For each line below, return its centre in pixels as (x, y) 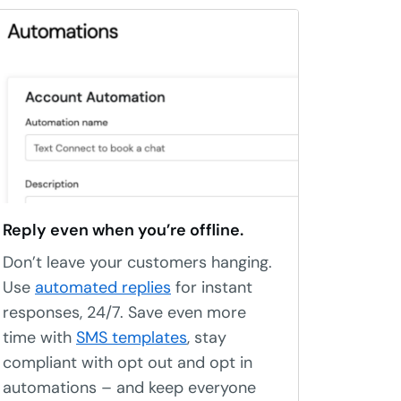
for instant (212, 287)
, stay (207, 337)
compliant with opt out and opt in (128, 363)
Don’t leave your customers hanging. (137, 262)
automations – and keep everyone (129, 388)
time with (39, 337)
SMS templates (132, 337)
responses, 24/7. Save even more (124, 312)
